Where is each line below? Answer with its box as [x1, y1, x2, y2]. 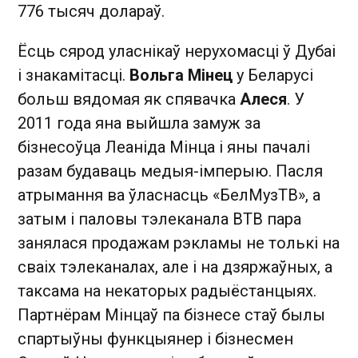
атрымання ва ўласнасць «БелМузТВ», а [18, 185, 320, 205]
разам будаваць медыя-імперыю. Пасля [18, 161, 323, 181]
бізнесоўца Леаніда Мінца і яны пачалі [18, 137, 310, 157]
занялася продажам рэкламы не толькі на [18, 233, 340, 253]
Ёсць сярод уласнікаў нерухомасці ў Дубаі [18, 41, 336, 61]
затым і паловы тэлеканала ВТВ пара [18, 209, 301, 229]
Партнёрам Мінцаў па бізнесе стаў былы [18, 304, 325, 324]
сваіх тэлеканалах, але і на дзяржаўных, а [18, 257, 332, 276]
